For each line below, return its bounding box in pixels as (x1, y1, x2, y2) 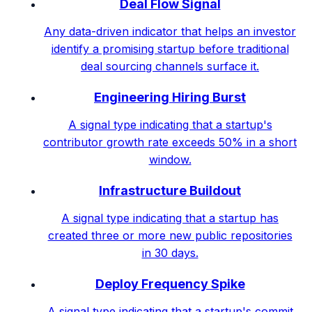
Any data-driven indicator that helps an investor (44, 24, 296, 38)
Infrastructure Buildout (99, 182, 241, 198)
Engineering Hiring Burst (94, 89, 246, 104)
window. (148, 152, 192, 166)
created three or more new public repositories (47, 228, 292, 242)
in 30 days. (141, 245, 198, 260)
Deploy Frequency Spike (95, 276, 245, 291)
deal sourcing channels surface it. (81, 58, 259, 73)
